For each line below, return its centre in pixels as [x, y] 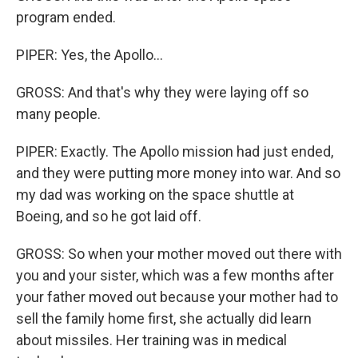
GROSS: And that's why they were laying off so [162, 92]
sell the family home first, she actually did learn [164, 318]
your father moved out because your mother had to [177, 297]
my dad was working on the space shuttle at [155, 195]
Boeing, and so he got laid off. [109, 216]
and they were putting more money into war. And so [178, 173]
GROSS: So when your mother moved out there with [179, 254]
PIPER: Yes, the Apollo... [89, 55]
